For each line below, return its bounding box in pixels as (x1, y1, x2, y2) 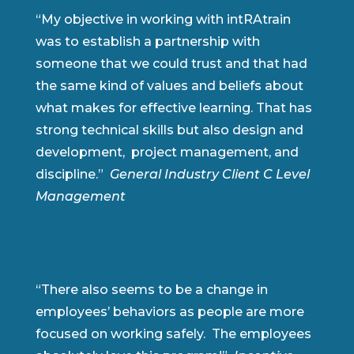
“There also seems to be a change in (35, 282, 268, 298)
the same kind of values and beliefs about (35, 78, 303, 94)
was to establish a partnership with (35, 34, 260, 50)
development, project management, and (35, 145, 299, 160)
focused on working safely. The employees (35, 326, 311, 342)
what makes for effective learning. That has (35, 100, 312, 116)
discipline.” (35, 167, 110, 183)
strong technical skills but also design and (35, 122, 303, 138)
